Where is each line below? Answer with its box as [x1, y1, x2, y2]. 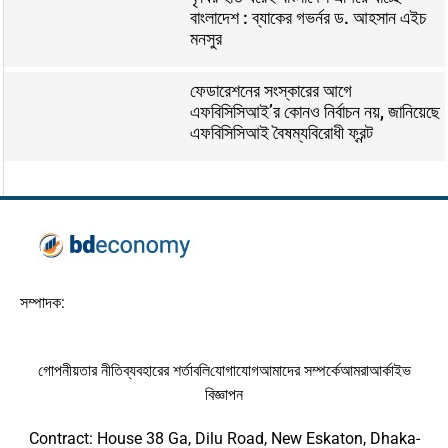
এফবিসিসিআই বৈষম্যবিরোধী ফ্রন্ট [190, 121, 374, 143]
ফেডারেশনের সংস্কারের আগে [190, 79, 353, 101]
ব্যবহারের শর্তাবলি [122, 361, 210, 381]
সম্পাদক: [20, 292, 65, 312]
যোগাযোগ [209, 361, 259, 381]
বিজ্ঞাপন [205, 385, 243, 405]
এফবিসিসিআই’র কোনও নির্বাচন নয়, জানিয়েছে [190, 100, 441, 122]
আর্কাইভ [368, 361, 411, 381]
